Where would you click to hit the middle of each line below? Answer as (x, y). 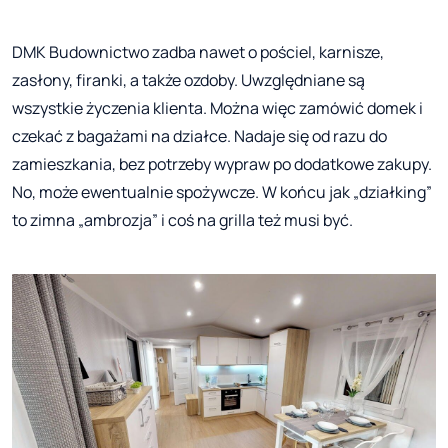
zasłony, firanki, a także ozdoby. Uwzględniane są (188, 79)
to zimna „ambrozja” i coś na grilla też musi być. (182, 219)
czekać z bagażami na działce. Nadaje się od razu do (199, 135)
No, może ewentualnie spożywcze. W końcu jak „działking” (222, 191)
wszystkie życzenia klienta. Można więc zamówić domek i (217, 107)
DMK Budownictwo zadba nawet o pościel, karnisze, (198, 51)
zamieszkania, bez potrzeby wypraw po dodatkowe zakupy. (222, 163)
